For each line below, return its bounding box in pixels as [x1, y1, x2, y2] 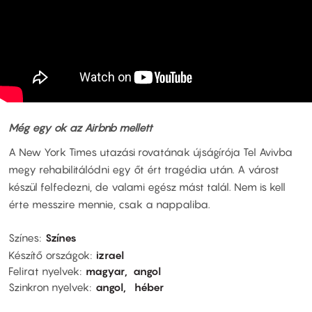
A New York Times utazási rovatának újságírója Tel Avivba [8, 146, 292, 159]
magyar [86, 264, 125, 277]
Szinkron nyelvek [8, 280, 89, 293]
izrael [96, 248, 124, 261]
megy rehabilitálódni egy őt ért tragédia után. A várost [8, 163, 279, 176]
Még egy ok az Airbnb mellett [8, 120, 155, 134]
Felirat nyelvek [8, 264, 79, 277]
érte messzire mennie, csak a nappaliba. [8, 198, 210, 211]
